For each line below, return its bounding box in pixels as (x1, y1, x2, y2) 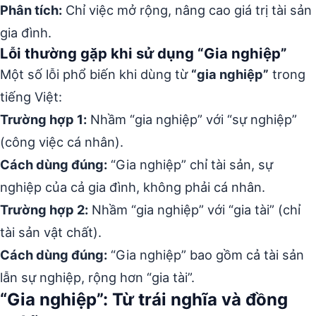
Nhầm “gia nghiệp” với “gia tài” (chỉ (88, 202, 300, 217)
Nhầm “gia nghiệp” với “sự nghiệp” (87, 111, 297, 127)
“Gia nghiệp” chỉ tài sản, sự (107, 157, 273, 172)
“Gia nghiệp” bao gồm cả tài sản (107, 247, 304, 262)
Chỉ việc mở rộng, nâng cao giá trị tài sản (62, 2, 312, 18)
